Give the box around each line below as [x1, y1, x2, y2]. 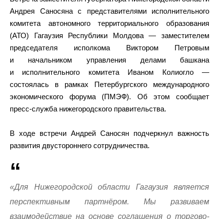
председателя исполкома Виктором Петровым [10, 44, 209, 52]
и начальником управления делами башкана [10, 56, 209, 65]
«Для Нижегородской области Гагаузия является [10, 183, 209, 192]
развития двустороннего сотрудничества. [10, 141, 150, 150]
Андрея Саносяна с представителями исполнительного [10, 7, 209, 16]
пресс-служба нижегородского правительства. [10, 105, 166, 113]
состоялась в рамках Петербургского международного [10, 80, 209, 89]
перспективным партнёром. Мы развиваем [10, 197, 209, 206]
